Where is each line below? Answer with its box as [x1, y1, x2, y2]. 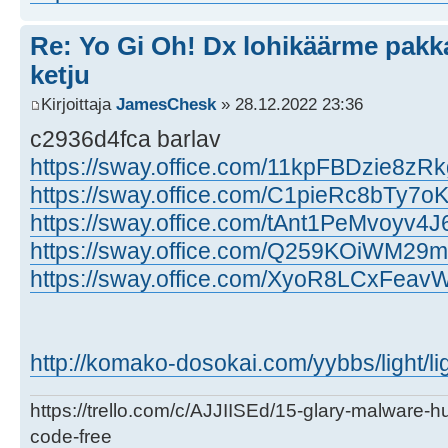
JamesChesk [116, 94, 216, 115]
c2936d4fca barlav [30, 126, 221, 153]
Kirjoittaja [41, 94, 116, 115]
